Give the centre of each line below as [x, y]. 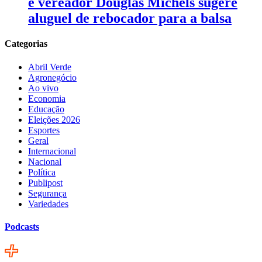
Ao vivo [43, 88]
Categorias [26, 44]
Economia [47, 98]
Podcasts [22, 226]
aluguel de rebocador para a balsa [130, 18]
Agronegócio [52, 77]
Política [42, 172]
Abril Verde [50, 67]
